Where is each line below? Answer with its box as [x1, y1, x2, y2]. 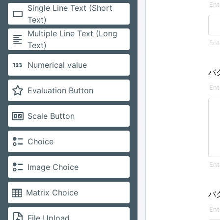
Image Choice [27, 162, 79, 172]
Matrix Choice [26, 188, 78, 197]
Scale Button [27, 111, 75, 121]
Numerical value [27, 60, 87, 70]
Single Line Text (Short [27, 3, 112, 13]
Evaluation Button [27, 85, 93, 95]
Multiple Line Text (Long [27, 28, 117, 38]
